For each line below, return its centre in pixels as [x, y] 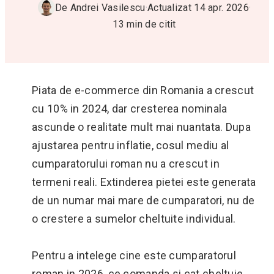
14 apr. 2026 [221, 7]
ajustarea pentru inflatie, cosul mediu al [131, 145]
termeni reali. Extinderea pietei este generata [144, 182]
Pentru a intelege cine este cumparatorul [134, 255]
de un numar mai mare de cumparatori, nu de [143, 200]
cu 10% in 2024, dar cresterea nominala [130, 109]
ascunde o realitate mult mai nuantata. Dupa [141, 127]
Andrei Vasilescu [108, 7]
